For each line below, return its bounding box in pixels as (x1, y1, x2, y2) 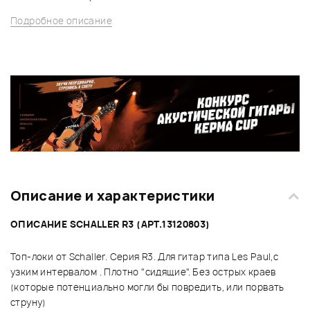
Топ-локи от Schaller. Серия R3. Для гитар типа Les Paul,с (10, 250, 279, 264)
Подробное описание (10, 14, 113, 27)
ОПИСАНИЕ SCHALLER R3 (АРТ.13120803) (10, 218, 210, 231)
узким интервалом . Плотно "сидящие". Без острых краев (10, 266, 276, 279)
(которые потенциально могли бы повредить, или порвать (10, 281, 284, 294)
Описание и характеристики (10, 187, 215, 206)
